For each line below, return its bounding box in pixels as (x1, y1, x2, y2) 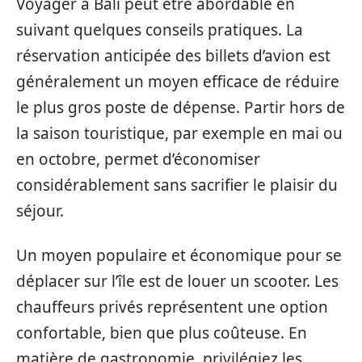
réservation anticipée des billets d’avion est (16, 45, 330, 67)
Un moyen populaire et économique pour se (16, 244, 342, 266)
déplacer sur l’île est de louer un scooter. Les (16, 270, 339, 292)
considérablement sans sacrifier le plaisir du (16, 175, 338, 196)
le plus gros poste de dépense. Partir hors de (16, 97, 345, 119)
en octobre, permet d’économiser (16, 149, 260, 170)
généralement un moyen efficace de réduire (16, 71, 339, 93)
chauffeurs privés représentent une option (16, 296, 328, 318)
